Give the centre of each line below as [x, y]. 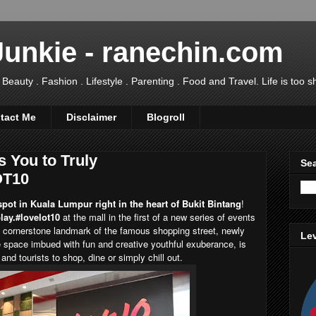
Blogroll [166, 117]
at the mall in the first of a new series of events [158, 217]
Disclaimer [91, 117]
